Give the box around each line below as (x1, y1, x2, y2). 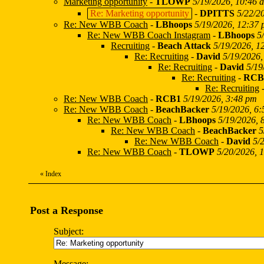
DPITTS (200, 8, 235, 18)
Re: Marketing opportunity (90, 8, 189, 18)
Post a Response (30, 204, 103, 216)
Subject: (54, 226, 84, 236)
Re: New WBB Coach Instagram (87, 30, 210, 40)
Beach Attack (157, 41, 211, 51)
